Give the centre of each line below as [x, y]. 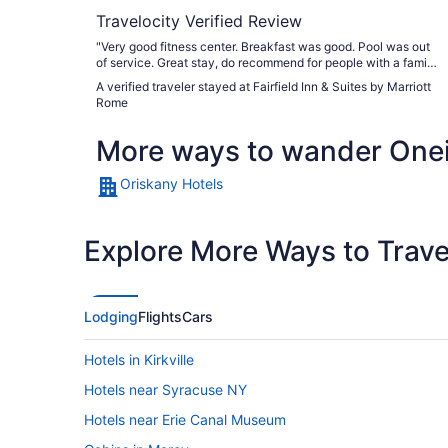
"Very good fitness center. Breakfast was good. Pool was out [263, 46]
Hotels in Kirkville [139, 359]
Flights [160, 316]
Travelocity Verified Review [199, 20]
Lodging [111, 316]
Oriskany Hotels [171, 183]
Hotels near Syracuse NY [165, 389]
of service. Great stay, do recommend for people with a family [266, 62]
